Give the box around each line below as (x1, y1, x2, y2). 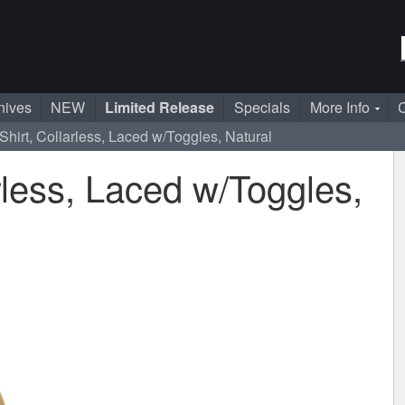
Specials (233, 97, 290, 118)
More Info (309, 97, 370, 118)
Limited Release (105, 97, 215, 118)
